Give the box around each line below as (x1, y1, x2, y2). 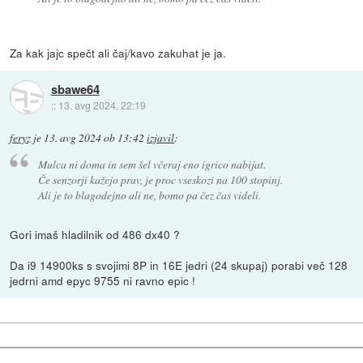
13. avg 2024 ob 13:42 (44, 130, 145, 145)
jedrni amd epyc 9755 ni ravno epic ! (10, 272, 196, 289)
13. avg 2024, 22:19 (58, 97, 146, 112)
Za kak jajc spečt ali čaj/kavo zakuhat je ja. (10, 44, 227, 61)
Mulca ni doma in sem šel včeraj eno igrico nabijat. (37, 156, 266, 173)
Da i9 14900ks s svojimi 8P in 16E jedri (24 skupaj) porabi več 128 (10, 257, 348, 274)
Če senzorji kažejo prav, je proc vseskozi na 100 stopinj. (37, 172, 283, 188)
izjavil (147, 130, 175, 145)
